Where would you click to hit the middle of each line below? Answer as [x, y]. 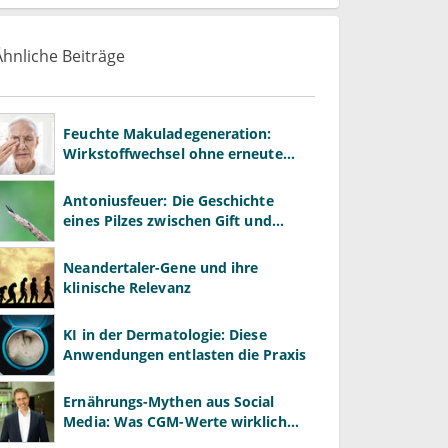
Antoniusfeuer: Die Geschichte [168, 200]
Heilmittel [98, 240]
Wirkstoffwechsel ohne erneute [173, 153]
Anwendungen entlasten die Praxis [184, 354]
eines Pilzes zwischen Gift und [167, 220]
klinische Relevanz [127, 287]
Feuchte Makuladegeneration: [167, 133]
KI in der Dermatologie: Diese [165, 334]
